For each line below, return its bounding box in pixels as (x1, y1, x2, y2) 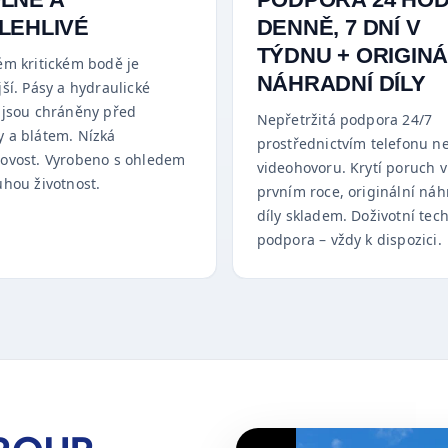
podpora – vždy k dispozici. (256, 230, 442, 250)
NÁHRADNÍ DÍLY (256, 71, 426, 97)
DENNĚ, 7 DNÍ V (256, 15, 421, 41)
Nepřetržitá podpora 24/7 (256, 110, 433, 130)
